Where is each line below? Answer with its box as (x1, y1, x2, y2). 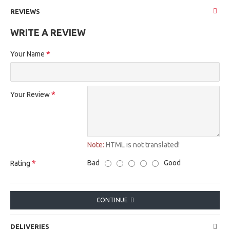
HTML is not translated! (104, 141, 180, 149)
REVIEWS (10, 8, 40, 15)
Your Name (10, 50, 45, 59)
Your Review (10, 90, 50, 99)
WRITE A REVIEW (10, 27, 86, 38)
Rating (10, 159, 30, 168)
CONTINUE (96, 197, 128, 204)
